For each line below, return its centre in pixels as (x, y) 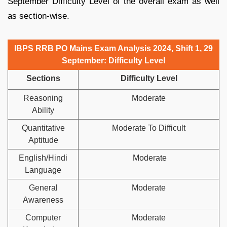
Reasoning (43, 98)
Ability (43, 110)
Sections (43, 78)
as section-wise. (39, 16)
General (43, 187)
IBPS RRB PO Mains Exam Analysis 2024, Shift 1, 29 (113, 48)
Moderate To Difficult (149, 128)
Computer (43, 217)
